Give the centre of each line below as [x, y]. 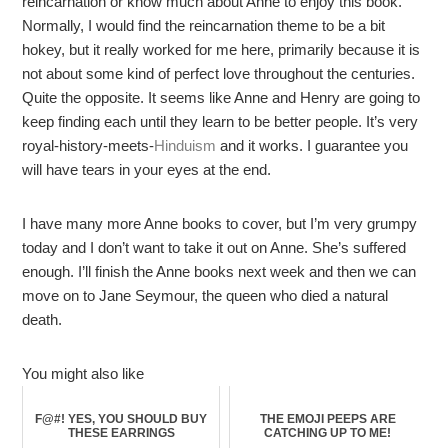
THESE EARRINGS [121, 433]
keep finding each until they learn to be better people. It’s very [220, 121]
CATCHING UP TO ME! [328, 433]
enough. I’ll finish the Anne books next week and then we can [219, 271]
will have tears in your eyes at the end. [147, 169]
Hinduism [185, 145]
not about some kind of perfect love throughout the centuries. [219, 73]
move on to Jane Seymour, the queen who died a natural [205, 295]
